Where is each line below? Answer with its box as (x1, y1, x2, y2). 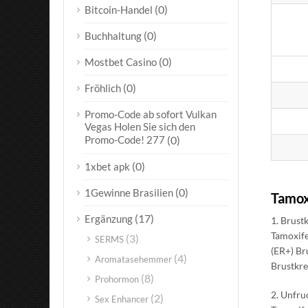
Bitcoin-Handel (85, 3, 153, 16)
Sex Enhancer (95, 294, 148, 305)
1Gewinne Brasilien (85, 186, 173, 199)
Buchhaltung (85, 30, 142, 42)
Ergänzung (85, 212, 133, 225)
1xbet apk (85, 160, 130, 173)
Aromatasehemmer (95, 254, 172, 265)
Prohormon (95, 274, 139, 285)
